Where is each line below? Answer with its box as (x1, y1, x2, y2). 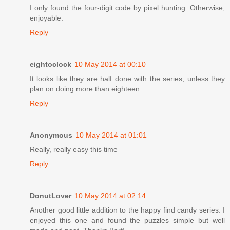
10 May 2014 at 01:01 (75, 130, 147, 139)
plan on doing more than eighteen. (30, 84, 142, 93)
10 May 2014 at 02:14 (74, 191, 146, 200)
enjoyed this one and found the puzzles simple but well (30, 216, 225, 224)
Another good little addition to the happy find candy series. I (30, 205, 225, 214)
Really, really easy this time (30, 145, 118, 154)
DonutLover (30, 191, 71, 200)
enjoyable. (30, 13, 63, 22)
